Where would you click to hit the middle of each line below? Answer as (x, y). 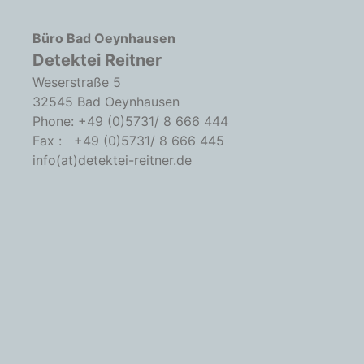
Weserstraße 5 (77, 82)
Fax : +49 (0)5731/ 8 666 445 (128, 140)
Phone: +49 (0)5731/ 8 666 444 (130, 121)
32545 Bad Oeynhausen (106, 101)
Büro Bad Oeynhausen (104, 38)
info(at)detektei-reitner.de (112, 160)
